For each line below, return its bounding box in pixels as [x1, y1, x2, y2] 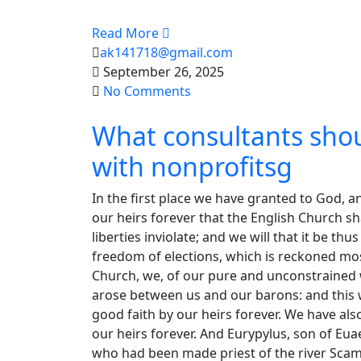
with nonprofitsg [92, 149, 293, 184]
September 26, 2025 [100, 63, 224, 81]
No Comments [103, 82, 191, 100]
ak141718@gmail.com [100, 44, 233, 61]
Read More [92, 24, 162, 42]
